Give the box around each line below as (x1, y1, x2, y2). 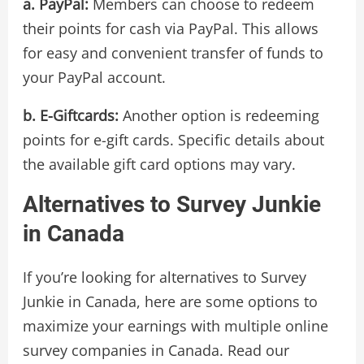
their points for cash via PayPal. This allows (22, 19, 318, 39)
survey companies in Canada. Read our (22, 340, 289, 361)
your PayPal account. (22, 67, 166, 88)
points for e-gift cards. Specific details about (22, 130, 324, 150)
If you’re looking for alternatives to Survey (22, 267, 306, 288)
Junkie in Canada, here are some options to (22, 292, 318, 312)
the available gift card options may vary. (22, 154, 296, 175)
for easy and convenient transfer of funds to (22, 43, 323, 63)
